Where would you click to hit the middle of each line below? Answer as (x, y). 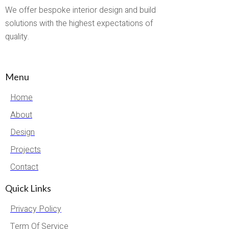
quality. (17, 37)
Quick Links (28, 188)
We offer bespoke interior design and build (81, 10)
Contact (24, 167)
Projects (26, 150)
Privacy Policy (36, 209)
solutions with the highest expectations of (79, 24)
